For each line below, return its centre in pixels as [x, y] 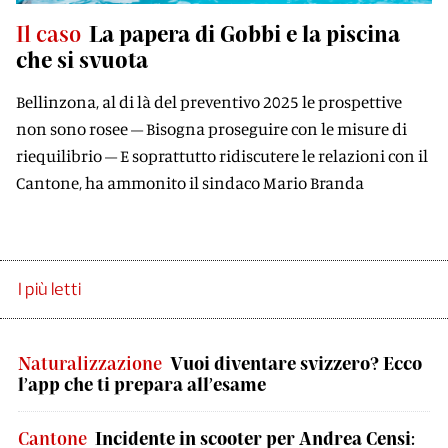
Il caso [48, 33]
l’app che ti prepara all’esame [142, 384]
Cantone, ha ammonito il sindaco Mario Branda [190, 182]
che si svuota [82, 59]
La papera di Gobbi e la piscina [244, 33]
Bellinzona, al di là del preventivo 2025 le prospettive [209, 101]
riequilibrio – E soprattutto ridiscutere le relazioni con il [222, 155]
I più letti [49, 289]
